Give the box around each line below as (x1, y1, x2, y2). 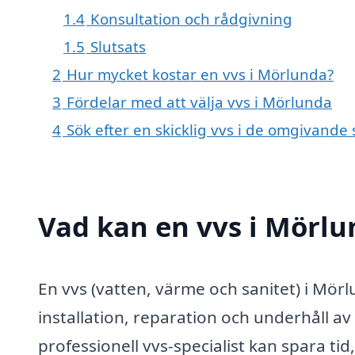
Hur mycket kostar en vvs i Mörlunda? (67, 64, 334, 85)
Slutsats (90, 36, 146, 57)
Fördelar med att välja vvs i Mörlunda (67, 92, 332, 113)
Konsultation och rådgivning (90, 9, 292, 29)
